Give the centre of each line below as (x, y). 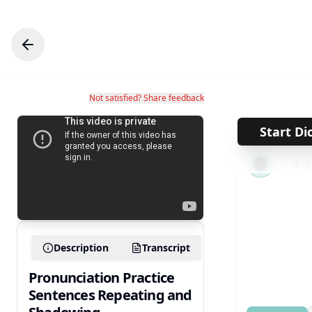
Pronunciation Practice (102, 278)
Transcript (166, 248)
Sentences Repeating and (110, 295)
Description (81, 248)
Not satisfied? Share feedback (147, 98)
